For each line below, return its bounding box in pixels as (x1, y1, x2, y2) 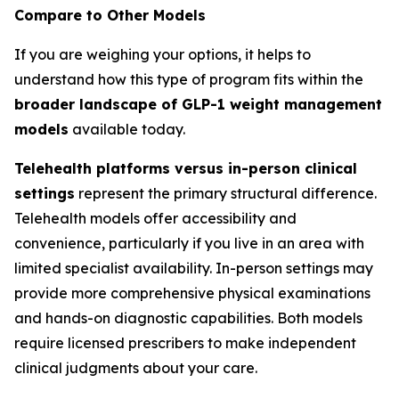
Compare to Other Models (14, 6, 206, 24)
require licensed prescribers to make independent (14, 334, 356, 352)
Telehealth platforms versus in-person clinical (14, 159, 357, 177)
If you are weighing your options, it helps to (14, 45, 311, 63)
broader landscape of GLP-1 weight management (14, 95, 382, 113)
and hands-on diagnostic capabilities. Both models (14, 309, 362, 327)
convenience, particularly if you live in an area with (14, 234, 364, 252)
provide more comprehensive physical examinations (14, 284, 370, 302)
